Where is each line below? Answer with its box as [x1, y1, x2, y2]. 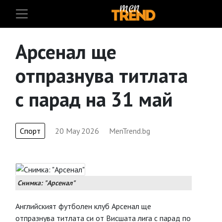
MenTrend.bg [109, 126, 150, 136]
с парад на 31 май [15, 86, 173, 112]
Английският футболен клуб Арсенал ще [15, 201, 151, 211]
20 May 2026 [55, 126, 99, 136]
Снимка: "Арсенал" [17, 178, 75, 187]
